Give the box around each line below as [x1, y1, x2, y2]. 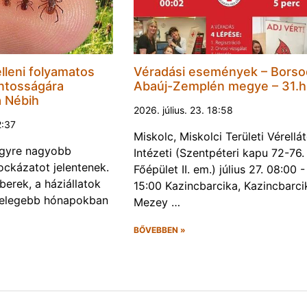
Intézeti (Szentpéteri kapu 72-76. [133, 145, 304, 160]
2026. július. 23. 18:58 [133, 103, 233, 116]
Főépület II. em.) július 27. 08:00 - [133, 162, 305, 176]
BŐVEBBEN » [133, 224, 186, 235]
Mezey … [133, 195, 180, 209]
